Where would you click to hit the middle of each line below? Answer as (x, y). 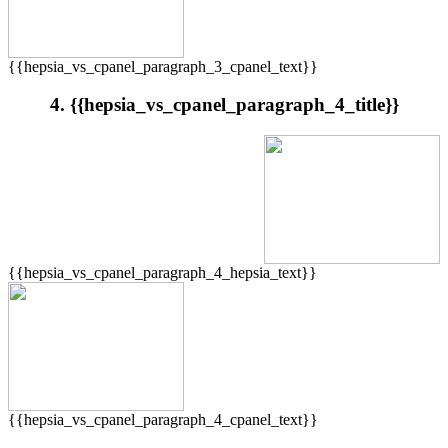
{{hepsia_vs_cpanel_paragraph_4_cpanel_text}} (163, 420)
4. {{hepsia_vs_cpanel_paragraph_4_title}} (224, 105)
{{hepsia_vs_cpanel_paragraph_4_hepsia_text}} (162, 273)
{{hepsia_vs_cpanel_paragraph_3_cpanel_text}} (163, 66)
